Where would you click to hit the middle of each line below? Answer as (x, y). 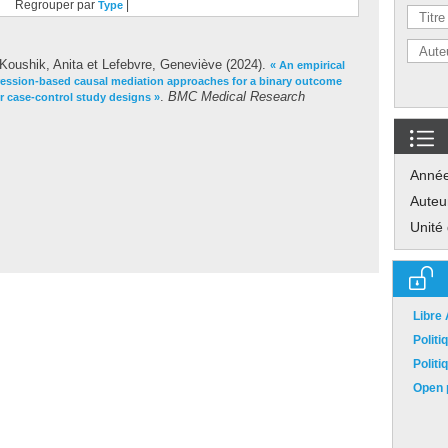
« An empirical (307, 65)
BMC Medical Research (236, 96)
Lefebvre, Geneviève (162, 64)
